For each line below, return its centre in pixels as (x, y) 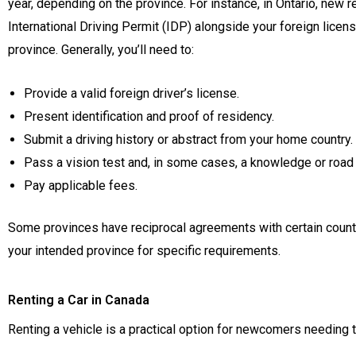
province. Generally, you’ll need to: (101, 50)
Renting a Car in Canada (79, 300)
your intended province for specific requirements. (144, 250)
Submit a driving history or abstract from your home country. (188, 139)
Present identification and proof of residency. (149, 116)
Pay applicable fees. (81, 185)
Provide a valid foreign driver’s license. (132, 93)
